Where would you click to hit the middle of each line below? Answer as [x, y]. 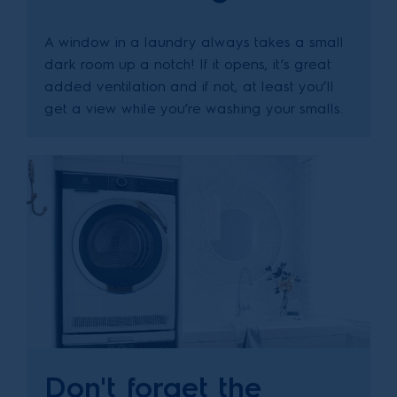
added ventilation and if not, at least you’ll [189, 86]
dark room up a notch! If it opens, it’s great [188, 64]
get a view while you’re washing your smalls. [194, 108]
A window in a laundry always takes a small [194, 42]
